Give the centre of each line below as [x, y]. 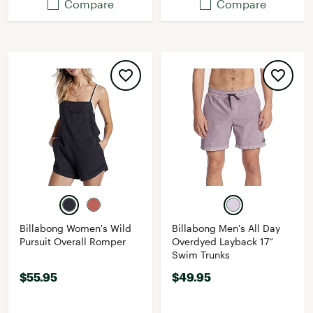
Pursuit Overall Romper [73, 241]
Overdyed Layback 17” [223, 241]
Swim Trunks [201, 255]
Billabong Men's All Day [226, 228]
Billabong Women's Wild [75, 228]
